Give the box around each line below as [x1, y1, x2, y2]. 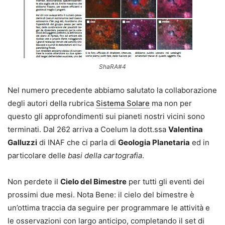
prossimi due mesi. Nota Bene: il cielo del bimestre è [8, 189, 194, 199]
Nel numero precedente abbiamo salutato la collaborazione [8, 85, 217, 95]
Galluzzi [8, 137, 37, 147]
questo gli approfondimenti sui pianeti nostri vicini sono [8, 111, 205, 121]
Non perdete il [8, 176, 60, 186]
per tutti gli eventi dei [127, 176, 204, 186]
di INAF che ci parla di [37, 137, 118, 147]
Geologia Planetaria [118, 137, 190, 147]
